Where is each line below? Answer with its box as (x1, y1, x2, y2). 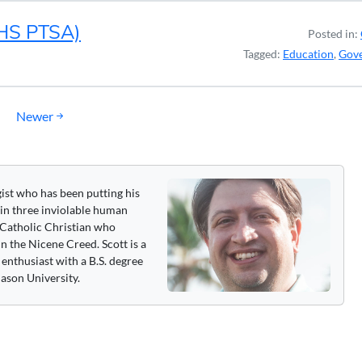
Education (283, 47, 334, 61)
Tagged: (243, 47, 283, 61)
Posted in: (308, 27, 360, 40)
